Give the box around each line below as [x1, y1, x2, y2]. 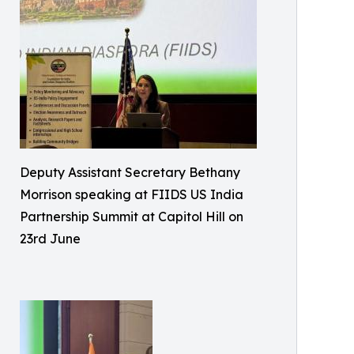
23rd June [20, 230, 81, 247]
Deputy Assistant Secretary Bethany [20, 164, 240, 180]
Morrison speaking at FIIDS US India [20, 186, 243, 202]
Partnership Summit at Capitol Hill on [20, 208, 243, 224]
